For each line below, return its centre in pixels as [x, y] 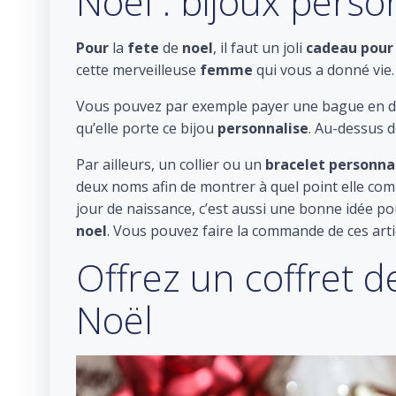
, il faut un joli [259, 48]
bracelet [295, 164]
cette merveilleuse [138, 70]
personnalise [261, 128]
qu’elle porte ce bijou [145, 128]
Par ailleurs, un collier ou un [171, 164]
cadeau [331, 48]
